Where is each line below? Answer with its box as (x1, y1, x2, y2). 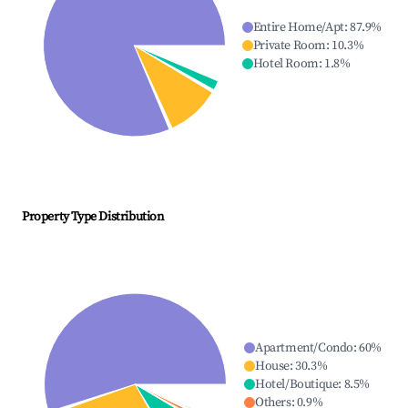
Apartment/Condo (254, 340, 353, 357)
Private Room (252, 37, 326, 55)
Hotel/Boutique (254, 376, 339, 393)
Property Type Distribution (22, 209, 164, 226)
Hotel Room (252, 56, 319, 73)
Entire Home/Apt (252, 19, 344, 36)
